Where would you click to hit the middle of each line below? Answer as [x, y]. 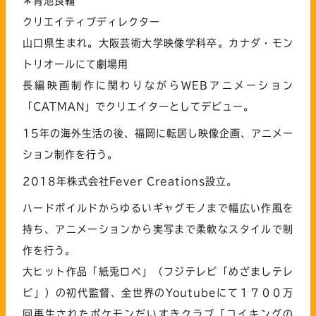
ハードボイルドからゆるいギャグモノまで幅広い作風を [158, 208]
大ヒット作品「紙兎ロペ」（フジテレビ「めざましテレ [158, 271]
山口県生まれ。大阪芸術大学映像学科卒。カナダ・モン [158, 43]
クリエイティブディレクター [91, 22]
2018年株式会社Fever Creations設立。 [130, 181]
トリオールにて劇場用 [75, 64]
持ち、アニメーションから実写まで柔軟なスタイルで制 [158, 229]
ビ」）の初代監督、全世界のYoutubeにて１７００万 [158, 292]
